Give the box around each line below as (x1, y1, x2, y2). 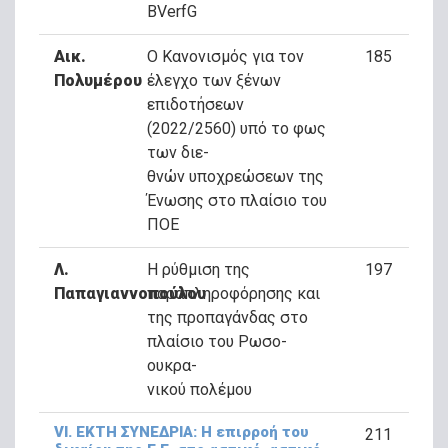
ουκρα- (146, 356, 197, 375)
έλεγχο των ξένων (146, 71, 281, 90)
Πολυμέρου (54, 71, 142, 90)
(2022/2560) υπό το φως (146, 119, 326, 138)
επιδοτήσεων (146, 95, 244, 114)
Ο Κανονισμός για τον (146, 47, 304, 66)
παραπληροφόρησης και (146, 284, 320, 303)
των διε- (146, 143, 209, 162)
